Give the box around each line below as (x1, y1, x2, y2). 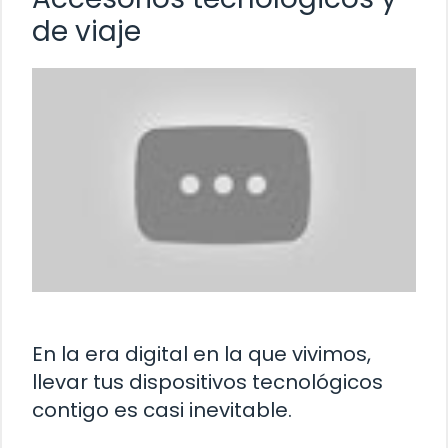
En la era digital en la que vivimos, (32, 340, 371, 369)
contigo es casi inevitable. (32, 396, 292, 425)
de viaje (32, 12, 141, 52)
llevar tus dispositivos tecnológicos (32, 368, 383, 397)
